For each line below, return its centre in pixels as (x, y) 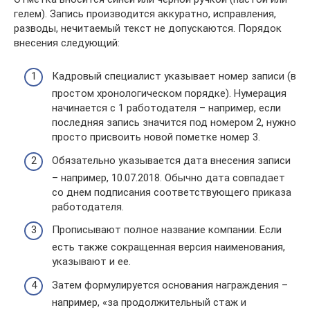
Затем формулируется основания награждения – (170, 285)
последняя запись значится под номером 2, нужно (174, 122)
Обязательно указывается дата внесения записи (171, 160)
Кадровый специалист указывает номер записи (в (174, 76)
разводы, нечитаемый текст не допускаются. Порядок (148, 28)
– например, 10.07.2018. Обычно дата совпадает (168, 177)
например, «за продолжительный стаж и (149, 302)
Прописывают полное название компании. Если (167, 230)
